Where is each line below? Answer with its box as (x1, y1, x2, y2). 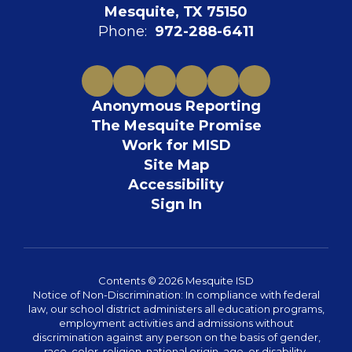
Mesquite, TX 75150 (104, 3, 247, 20)
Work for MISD (121, 137, 231, 154)
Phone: (98, 23, 147, 40)
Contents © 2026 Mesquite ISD (98, 274, 254, 287)
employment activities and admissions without (58, 317, 294, 329)
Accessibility (128, 176, 224, 193)
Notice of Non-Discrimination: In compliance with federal (32, 288, 320, 301)
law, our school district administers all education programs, (27, 302, 324, 315)
